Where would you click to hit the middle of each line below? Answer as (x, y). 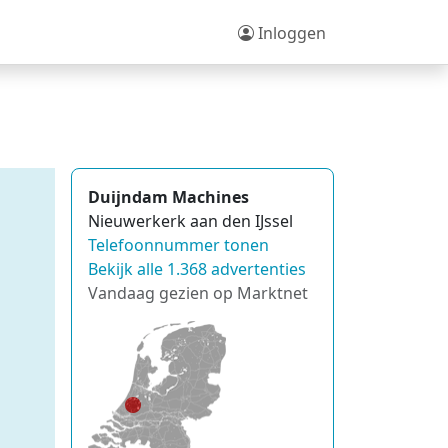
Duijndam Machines (168, 197)
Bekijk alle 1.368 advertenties (197, 269)
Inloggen (290, 32)
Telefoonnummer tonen (178, 245)
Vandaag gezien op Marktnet (198, 293)
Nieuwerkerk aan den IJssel (190, 221)
